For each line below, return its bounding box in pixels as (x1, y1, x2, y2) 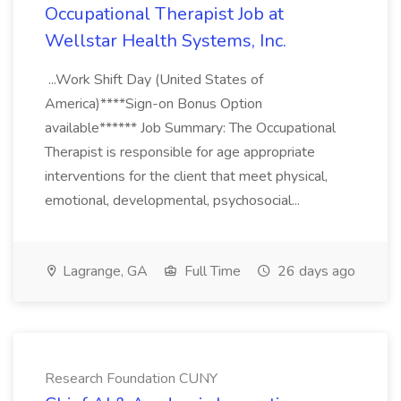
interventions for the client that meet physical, (45, 166, 328, 186)
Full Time (181, 261, 241, 281)
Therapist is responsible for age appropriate (45, 142, 315, 162)
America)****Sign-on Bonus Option (45, 94, 262, 114)
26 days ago (274, 261, 355, 281)
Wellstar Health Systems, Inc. (45, 29, 286, 53)
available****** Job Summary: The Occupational (45, 118, 336, 138)
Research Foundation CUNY (45, 369, 218, 388)
